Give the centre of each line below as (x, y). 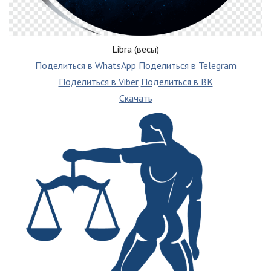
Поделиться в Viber (98, 82)
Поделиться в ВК (177, 82)
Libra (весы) (135, 49)
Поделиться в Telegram (187, 66)
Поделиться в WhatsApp (85, 66)
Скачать (135, 98)
